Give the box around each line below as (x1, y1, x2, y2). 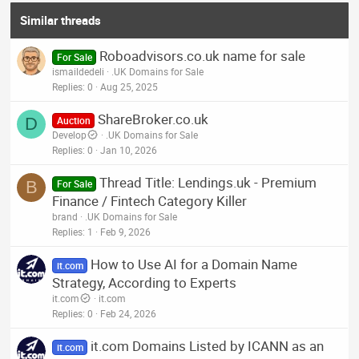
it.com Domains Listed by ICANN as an (90, 336, 324, 355)
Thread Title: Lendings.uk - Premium (99, 172, 317, 192)
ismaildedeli (52, 64, 105, 78)
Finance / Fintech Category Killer (52, 191, 248, 210)
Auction (56, 113, 91, 127)
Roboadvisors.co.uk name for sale (99, 46, 305, 65)
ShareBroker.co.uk (97, 109, 208, 128)
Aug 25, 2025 (100, 79, 159, 93)
